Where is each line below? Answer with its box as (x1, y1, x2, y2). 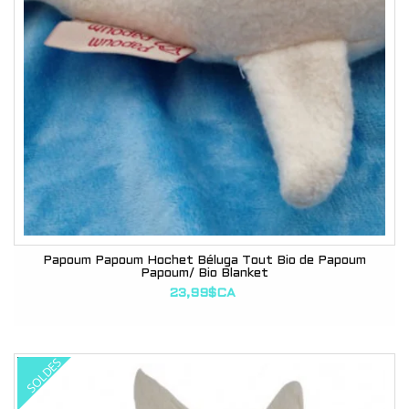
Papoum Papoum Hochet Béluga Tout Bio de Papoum (43, 254, 366, 267)
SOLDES (23, 353, 66, 396)
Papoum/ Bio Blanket (141, 267, 268, 279)
